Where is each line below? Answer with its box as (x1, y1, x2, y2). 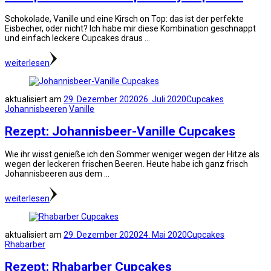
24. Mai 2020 (139, 229, 187, 240)
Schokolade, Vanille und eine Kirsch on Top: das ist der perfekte (5, 13, 244, 24)
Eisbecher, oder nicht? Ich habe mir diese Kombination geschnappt (5, 23, 256, 33)
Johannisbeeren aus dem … (5, 168, 109, 178)
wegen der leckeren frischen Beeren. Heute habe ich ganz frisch (5, 158, 248, 169)
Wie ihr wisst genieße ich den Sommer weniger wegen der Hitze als (5, 149, 260, 159)
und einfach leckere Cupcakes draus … (5, 33, 150, 43)
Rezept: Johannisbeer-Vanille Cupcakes (5, 124, 235, 139)
